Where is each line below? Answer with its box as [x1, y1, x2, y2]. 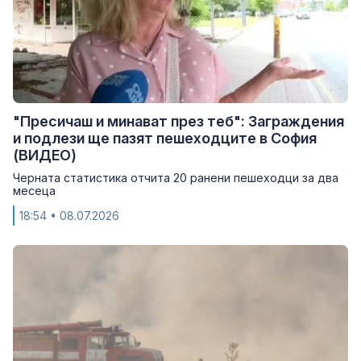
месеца [13, 183, 56, 197]
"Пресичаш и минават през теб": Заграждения [13, 112, 344, 130]
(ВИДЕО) [13, 146, 77, 164]
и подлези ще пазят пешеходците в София [13, 129, 317, 147]
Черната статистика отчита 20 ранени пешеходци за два [13, 170, 338, 185]
